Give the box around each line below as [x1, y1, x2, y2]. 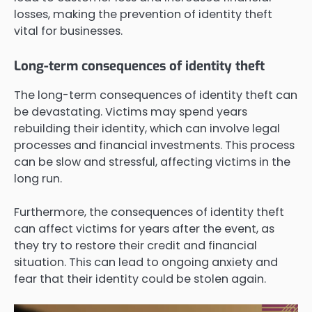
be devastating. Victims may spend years [14, 103, 247, 120]
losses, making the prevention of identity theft [14, 6, 272, 22]
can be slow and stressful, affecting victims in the [14, 153, 290, 170]
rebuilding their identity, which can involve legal [14, 120, 280, 136]
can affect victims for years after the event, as [14, 221, 274, 237]
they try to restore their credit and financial [14, 237, 257, 254]
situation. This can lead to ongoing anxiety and [14, 254, 278, 271]
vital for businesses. [14, 22, 123, 39]
